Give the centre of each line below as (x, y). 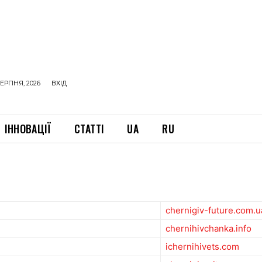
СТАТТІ (89, 129)
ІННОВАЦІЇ (28, 129)
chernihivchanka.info (208, 229)
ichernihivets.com (202, 247)
